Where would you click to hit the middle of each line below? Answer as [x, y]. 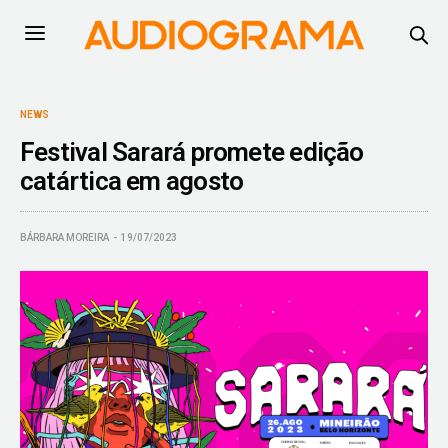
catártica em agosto [132, 180]
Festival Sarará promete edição [192, 151]
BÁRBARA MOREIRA [64, 237]
